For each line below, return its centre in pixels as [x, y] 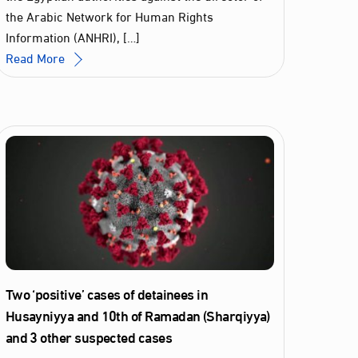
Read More [35, 57]
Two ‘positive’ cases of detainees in [107, 294]
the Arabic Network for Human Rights [109, 15]
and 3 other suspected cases [89, 337]
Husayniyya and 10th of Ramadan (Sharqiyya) [137, 315]
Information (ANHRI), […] [72, 36]
